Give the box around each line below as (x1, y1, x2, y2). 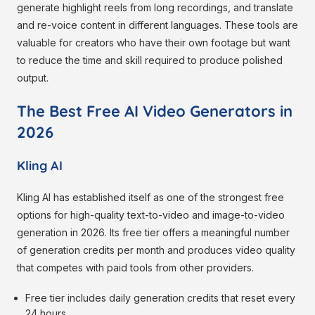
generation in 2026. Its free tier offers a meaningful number (17, 226, 290, 239)
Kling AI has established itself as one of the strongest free (17, 191, 284, 204)
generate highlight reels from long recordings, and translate (17, 1, 293, 14)
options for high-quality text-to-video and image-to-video (17, 209, 285, 221)
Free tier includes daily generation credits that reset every (25, 292, 296, 304)
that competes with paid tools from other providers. (17, 262, 254, 274)
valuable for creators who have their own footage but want (17, 37, 290, 49)
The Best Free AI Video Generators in (17, 101, 292, 122)
